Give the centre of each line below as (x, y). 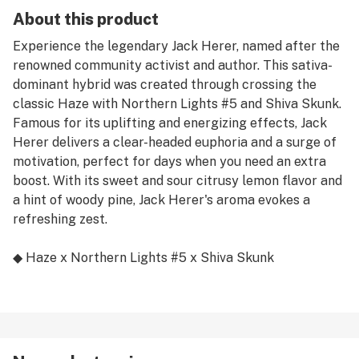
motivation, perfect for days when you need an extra (169, 161)
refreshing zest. (60, 219)
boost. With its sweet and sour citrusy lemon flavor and (177, 181)
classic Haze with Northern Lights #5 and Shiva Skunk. (177, 104)
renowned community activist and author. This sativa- (173, 65)
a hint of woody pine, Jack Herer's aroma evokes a (161, 200)
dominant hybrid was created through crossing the (165, 85)
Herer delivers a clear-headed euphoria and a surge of (175, 142)
